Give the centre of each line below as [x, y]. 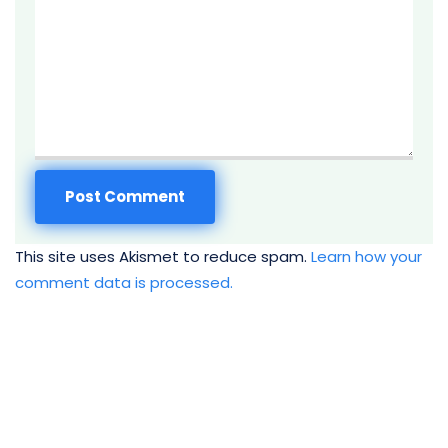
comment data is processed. [124, 283]
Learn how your [366, 257]
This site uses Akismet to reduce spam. [163, 257]
